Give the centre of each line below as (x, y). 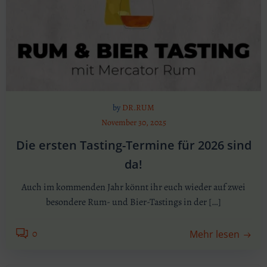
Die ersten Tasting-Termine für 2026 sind (133, 145)
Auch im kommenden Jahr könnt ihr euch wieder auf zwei (133, 187)
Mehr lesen (215, 234)
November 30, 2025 (133, 122)
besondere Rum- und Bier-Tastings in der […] (133, 202)
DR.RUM (138, 108)
